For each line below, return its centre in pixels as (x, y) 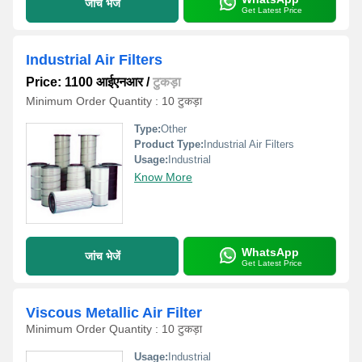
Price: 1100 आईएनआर (84, 82)
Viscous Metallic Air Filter (114, 313)
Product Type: (169, 144)
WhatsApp (270, 252)
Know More (163, 177)
